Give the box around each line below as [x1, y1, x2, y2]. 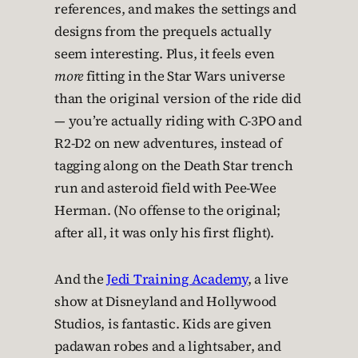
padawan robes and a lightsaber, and [54, 337, 281, 356]
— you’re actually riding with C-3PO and [54, 112, 302, 130]
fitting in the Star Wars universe [83, 67, 285, 86]
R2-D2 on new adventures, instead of [54, 134, 282, 153]
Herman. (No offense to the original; [54, 201, 280, 220]
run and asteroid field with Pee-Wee [54, 179, 276, 197]
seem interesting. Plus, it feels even [54, 45, 275, 63]
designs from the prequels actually [54, 22, 272, 41]
